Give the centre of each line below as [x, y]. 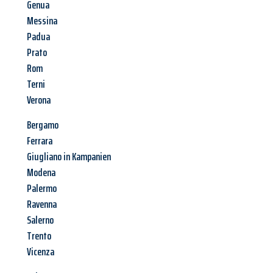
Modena [41, 173]
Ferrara [40, 141]
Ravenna [42, 204]
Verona [39, 100]
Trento [39, 236]
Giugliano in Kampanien [69, 157]
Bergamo [43, 125]
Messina [42, 21]
